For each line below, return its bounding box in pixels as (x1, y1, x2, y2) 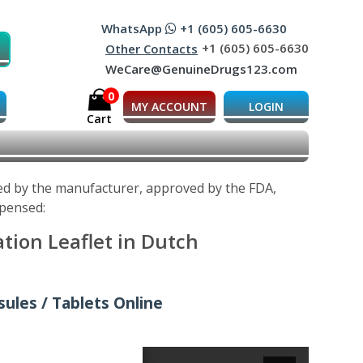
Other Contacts (105, 41, 198, 58)
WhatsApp (101, 20, 165, 37)
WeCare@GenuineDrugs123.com (105, 61, 297, 78)
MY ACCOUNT (131, 98, 207, 114)
